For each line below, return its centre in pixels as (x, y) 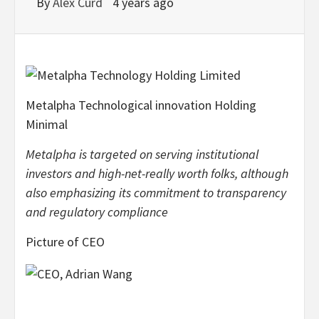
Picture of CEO (65, 242)
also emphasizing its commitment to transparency (156, 193)
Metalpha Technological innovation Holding (141, 105)
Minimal (47, 125)
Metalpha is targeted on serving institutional (142, 155)
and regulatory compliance (97, 212)
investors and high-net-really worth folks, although (157, 174)
